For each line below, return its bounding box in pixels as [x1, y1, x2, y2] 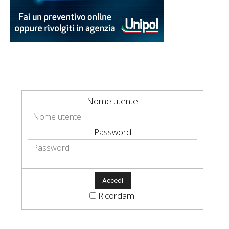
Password [94, 126, 131, 139]
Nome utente [87, 95, 138, 107]
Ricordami [98, 190, 136, 202]
